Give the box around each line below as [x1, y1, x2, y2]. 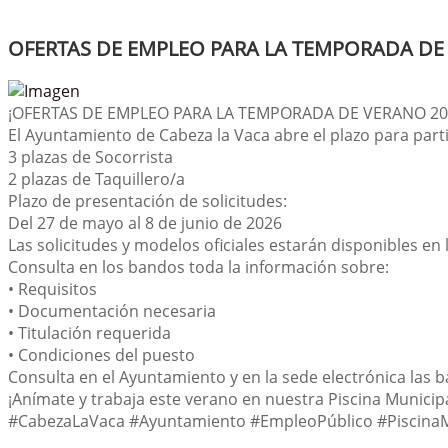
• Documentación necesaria [8, 300, 216, 322]
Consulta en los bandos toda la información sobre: [8, 256, 389, 278]
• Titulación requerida [8, 322, 171, 344]
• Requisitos [8, 278, 97, 300]
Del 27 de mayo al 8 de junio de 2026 [8, 212, 282, 234]
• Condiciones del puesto [8, 344, 195, 366]
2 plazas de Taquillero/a [8, 168, 185, 190]
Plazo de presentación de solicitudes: [8, 190, 287, 212]
